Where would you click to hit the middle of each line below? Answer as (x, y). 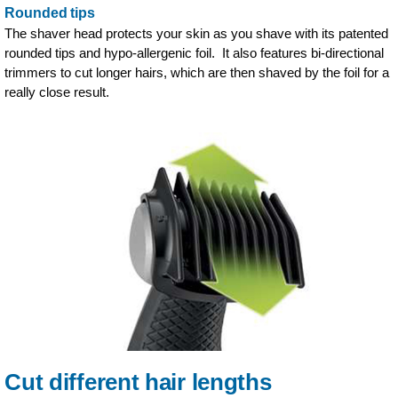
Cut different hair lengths (138, 382)
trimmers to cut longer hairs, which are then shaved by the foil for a (197, 73)
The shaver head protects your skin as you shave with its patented (197, 34)
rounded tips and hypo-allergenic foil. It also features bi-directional (195, 53)
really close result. (57, 92)
